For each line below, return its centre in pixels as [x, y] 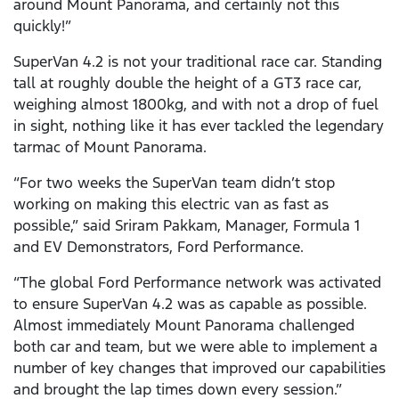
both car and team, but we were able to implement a [195, 347]
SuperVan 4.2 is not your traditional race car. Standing [198, 62]
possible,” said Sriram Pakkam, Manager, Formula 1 [187, 226]
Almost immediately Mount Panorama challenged [184, 326]
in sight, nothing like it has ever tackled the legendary [199, 126]
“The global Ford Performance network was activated [197, 283]
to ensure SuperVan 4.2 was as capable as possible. [190, 304]
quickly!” [42, 26]
